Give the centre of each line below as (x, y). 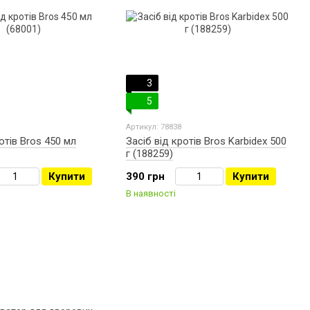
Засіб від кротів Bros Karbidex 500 (206, 142)
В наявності (151, 194)
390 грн (145, 177)
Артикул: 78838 (154, 127)
